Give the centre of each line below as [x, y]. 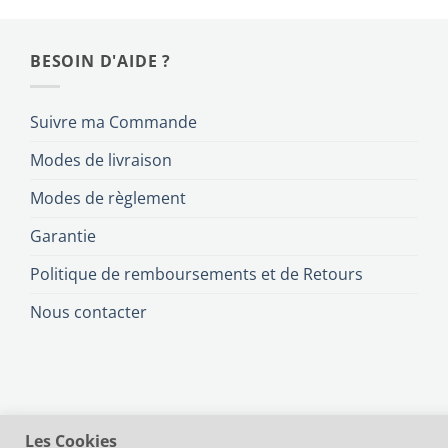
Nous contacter [88, 311]
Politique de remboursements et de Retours [196, 273]
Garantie [63, 235]
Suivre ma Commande [113, 121]
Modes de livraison [101, 159]
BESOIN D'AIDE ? [100, 61]
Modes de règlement [108, 197]
